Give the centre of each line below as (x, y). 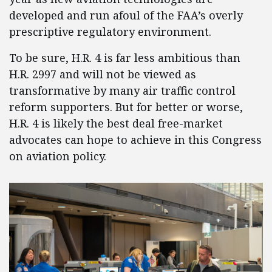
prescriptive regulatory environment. (110, 32)
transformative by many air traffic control (122, 91)
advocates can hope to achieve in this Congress (135, 140)
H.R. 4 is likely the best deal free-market (116, 124)
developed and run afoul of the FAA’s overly (126, 15)
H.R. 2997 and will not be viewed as (103, 74)
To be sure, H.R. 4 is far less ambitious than (125, 58)
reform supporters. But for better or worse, (126, 107)
